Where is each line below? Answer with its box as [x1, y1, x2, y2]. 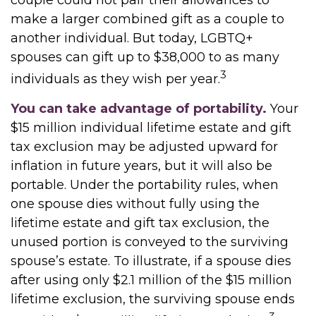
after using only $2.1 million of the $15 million [11, 272, 292, 288]
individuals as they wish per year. [11, 71, 220, 87]
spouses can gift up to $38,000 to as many [11, 49, 279, 65]
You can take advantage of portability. [11, 101, 267, 116]
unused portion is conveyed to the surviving [11, 234, 288, 250]
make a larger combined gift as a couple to [11, 11, 284, 27]
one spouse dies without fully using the [11, 196, 260, 212]
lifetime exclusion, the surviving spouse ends [11, 291, 295, 307]
